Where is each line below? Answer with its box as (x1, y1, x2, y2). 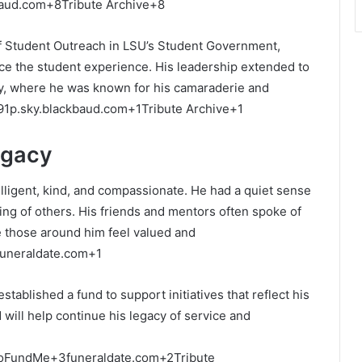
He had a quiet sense (191, 183, 311, 199)
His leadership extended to (155, 58, 309, 74)
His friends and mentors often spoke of (78, 204, 301, 220)
